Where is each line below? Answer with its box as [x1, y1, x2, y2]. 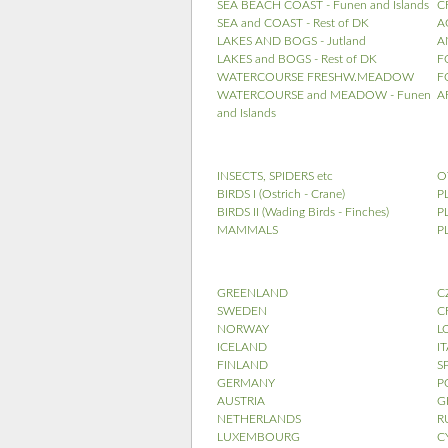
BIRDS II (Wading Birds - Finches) [217, 206, 389, 218]
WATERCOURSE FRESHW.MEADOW [217, 71, 414, 83]
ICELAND [217, 341, 267, 353]
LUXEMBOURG [217, 431, 300, 443]
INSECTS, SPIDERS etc [217, 170, 333, 182]
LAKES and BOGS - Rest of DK [217, 53, 377, 65]
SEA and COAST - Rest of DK [217, 17, 369, 29]
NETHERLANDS [217, 413, 301, 425]
